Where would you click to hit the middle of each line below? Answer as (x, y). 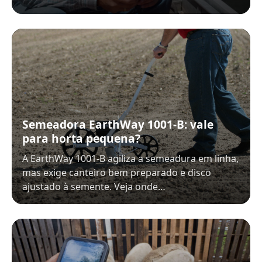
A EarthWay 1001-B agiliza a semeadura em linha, (130, 158)
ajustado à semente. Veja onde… (94, 187)
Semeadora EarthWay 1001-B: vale (118, 124)
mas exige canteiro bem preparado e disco (117, 173)
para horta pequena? (81, 138)
